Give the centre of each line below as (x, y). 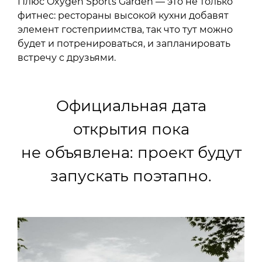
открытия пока (131, 130)
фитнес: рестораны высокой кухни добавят (123, 16)
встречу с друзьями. (67, 58)
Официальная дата (131, 106)
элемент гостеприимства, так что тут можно (125, 30)
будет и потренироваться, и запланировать (124, 44)
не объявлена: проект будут (131, 153)
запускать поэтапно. (131, 176)
